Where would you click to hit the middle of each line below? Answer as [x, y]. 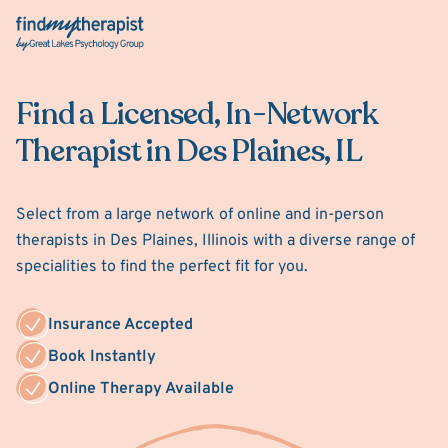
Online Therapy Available [141, 389]
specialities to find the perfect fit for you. [162, 267]
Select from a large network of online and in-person [200, 215]
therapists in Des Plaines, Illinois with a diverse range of [215, 241]
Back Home [56, 28]
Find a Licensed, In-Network [197, 114]
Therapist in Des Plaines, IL [189, 151]
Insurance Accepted [120, 325]
